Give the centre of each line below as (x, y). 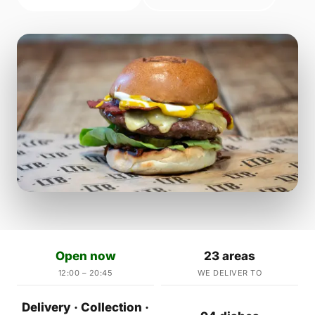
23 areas (230, 256)
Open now (85, 256)
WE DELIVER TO (230, 273)
